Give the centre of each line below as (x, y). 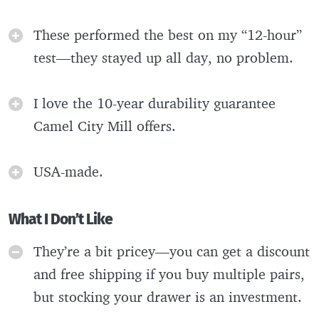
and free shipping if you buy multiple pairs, (169, 273)
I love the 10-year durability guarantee (155, 103)
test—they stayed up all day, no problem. (163, 57)
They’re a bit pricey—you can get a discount (172, 251)
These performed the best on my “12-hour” (168, 34)
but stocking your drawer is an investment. (170, 296)
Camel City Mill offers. (107, 125)
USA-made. (70, 171)
